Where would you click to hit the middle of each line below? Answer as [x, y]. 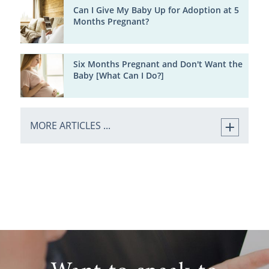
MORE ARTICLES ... [70, 125]
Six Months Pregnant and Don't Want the [158, 64]
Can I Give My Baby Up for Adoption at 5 [156, 11]
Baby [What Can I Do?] [118, 75]
